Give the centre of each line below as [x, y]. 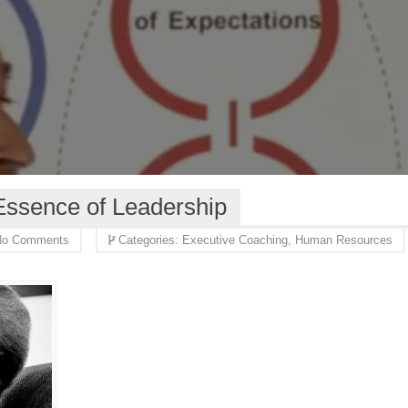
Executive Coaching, [239, 240]
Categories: [150, 240]
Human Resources [344, 240]
